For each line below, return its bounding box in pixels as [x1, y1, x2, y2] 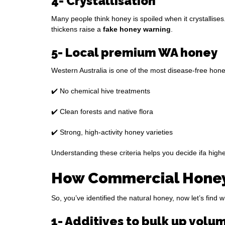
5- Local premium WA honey [51, 45, 217, 60]
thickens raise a [51, 25, 103, 34]
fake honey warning [103, 25, 171, 34]
